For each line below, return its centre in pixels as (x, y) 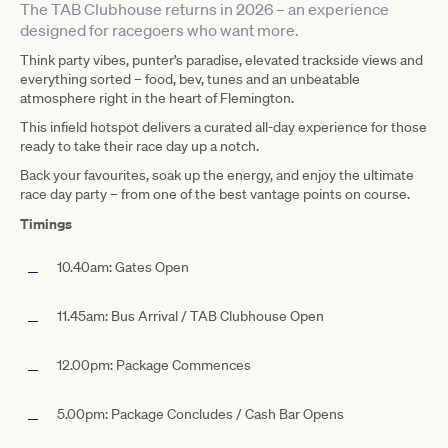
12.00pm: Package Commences (154, 364)
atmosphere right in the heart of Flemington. (157, 97)
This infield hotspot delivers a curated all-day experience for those (223, 126)
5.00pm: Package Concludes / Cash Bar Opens (200, 413)
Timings (46, 223)
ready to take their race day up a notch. (139, 145)
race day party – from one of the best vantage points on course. (215, 193)
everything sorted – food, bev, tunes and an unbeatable (190, 78)
